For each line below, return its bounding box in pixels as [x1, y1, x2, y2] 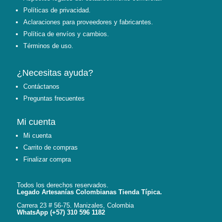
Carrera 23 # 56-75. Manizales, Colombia [16, 202, 134, 210]
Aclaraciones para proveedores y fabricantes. [23, 18, 153, 26]
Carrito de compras [23, 144, 78, 152]
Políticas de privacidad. [23, 6, 91, 14]
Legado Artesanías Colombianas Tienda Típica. [16, 188, 162, 196]
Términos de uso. [23, 42, 73, 50]
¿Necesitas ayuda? [16, 68, 93, 78]
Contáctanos [23, 83, 59, 91]
